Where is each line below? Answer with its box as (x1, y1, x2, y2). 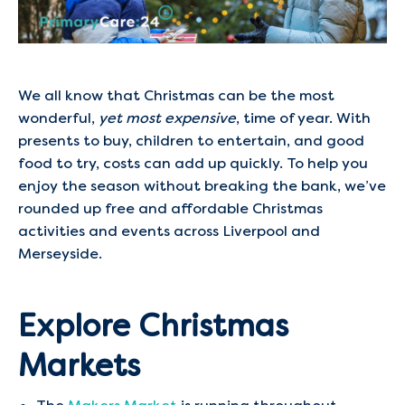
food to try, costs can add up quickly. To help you (18, 154, 368, 173)
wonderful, (18, 108, 99, 127)
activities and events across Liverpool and (18, 221, 320, 240)
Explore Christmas (18, 306, 288, 345)
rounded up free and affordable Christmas (18, 199, 323, 218)
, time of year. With (236, 108, 371, 127)
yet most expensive (99, 108, 236, 127)
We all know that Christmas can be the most (18, 86, 334, 105)
